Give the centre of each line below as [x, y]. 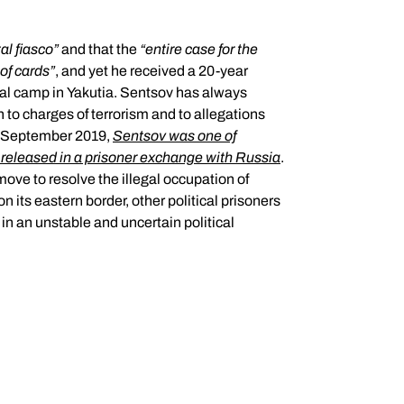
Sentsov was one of [174, 136]
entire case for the [202, 50]
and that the [99, 50]
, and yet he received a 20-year [151, 71]
